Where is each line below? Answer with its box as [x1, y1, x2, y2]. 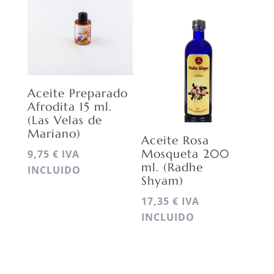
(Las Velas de [27, 113, 102, 128]
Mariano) [27, 126, 81, 141]
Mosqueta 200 [141, 146, 230, 161]
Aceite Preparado [27, 86, 128, 101]
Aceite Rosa [141, 133, 210, 148]
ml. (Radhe [141, 160, 204, 175]
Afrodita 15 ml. [27, 99, 112, 114]
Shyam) [141, 173, 184, 188]
